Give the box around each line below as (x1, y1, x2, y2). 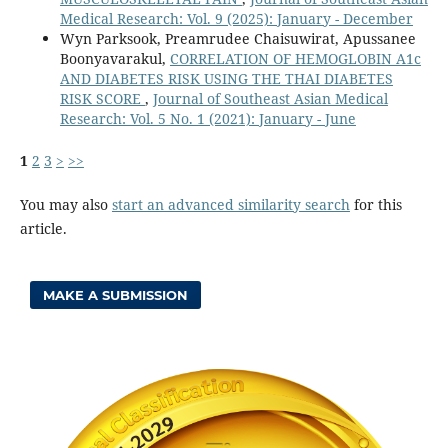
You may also (19, 194, 112, 214)
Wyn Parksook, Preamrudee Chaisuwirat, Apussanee (59, 28, 416, 48)
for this (349, 194, 402, 214)
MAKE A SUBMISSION (43, 286, 189, 303)
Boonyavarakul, (59, 48, 170, 68)
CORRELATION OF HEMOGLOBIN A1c (169, 48, 421, 68)
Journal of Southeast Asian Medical (152, 88, 388, 108)
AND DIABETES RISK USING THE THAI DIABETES (59, 68, 393, 88)
